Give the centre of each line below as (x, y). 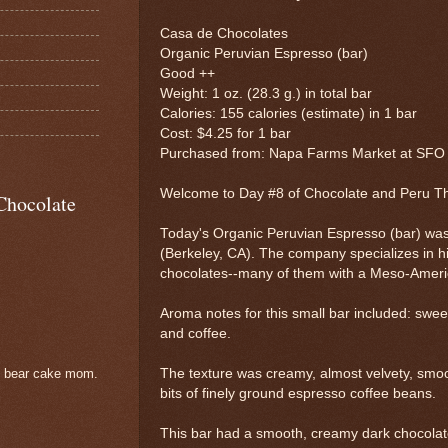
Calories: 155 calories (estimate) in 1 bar (288, 113)
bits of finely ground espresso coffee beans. (298, 393)
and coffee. (195, 333)
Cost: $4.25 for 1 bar (227, 133)
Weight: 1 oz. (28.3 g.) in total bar (266, 93)
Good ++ (187, 73)
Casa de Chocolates (224, 33)
